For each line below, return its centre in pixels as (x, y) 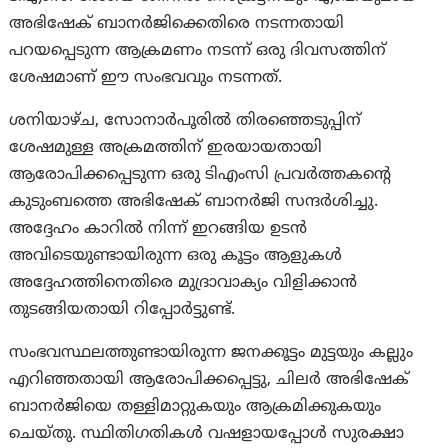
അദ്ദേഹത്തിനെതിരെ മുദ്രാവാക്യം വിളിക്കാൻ (183, 283)
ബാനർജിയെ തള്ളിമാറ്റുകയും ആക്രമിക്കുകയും (195, 407)
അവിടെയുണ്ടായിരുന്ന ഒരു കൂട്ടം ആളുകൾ (176, 256)
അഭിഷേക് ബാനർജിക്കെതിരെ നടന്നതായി (177, 24)
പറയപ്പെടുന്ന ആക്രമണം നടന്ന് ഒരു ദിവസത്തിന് (198, 51)
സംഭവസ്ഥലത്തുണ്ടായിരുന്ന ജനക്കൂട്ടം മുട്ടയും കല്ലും (211, 353)
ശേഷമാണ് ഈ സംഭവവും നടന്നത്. (146, 78)
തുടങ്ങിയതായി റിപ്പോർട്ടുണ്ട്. (122, 310)
